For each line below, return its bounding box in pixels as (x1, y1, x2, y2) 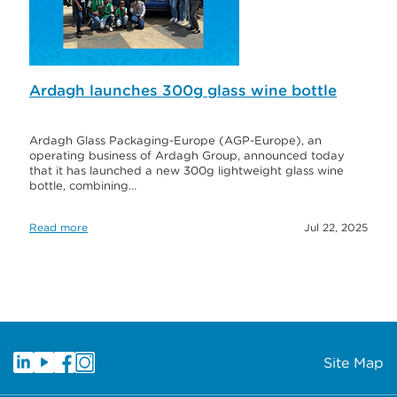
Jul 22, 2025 (304, 221, 368, 235)
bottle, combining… (29, 179, 136, 193)
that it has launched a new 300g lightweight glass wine (29, 164, 344, 178)
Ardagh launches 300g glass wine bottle (29, 82, 337, 100)
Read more (29, 221, 88, 235)
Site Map (323, 354, 384, 371)
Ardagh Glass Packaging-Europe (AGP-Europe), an (29, 134, 322, 148)
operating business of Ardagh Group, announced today (29, 149, 345, 163)
